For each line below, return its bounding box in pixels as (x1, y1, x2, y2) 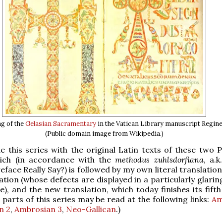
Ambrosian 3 (14, 204, 62, 214)
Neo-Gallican (66, 204, 116, 214)
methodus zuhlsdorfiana (115, 154, 204, 165)
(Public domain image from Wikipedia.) (45, 129, 164, 138)
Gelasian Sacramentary (25, 119, 96, 128)
